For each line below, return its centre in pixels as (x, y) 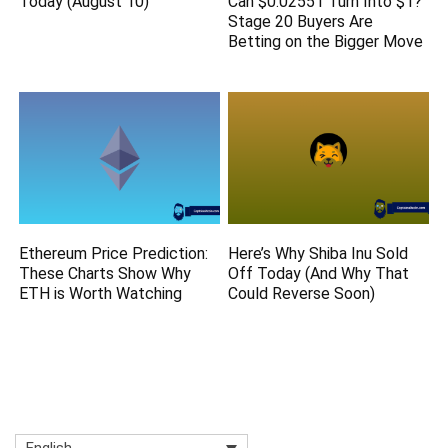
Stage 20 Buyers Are (301, 22)
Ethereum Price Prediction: (114, 253)
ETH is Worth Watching (101, 293)
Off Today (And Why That (319, 273)
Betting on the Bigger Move (326, 42)
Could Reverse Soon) (302, 293)
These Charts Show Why (105, 273)
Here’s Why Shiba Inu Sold (318, 253)
